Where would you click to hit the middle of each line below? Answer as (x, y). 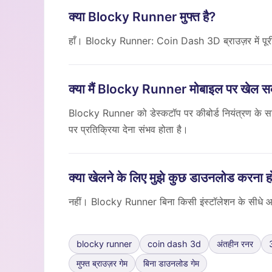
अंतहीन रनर (235, 244)
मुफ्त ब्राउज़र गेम (102, 263)
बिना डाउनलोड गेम (171, 263)
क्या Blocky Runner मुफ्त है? (142, 17)
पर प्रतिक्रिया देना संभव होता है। (128, 129)
